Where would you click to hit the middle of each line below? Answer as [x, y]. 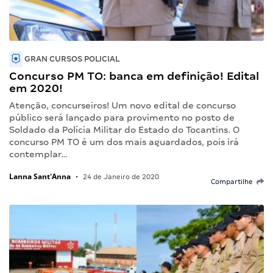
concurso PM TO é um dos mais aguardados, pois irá [124, 142]
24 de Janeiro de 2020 [120, 177]
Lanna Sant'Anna [40, 177]
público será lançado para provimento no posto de [122, 118]
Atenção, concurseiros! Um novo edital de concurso [122, 106]
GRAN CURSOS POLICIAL [71, 59]
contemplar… [38, 154]
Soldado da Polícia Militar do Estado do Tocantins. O [124, 130]
